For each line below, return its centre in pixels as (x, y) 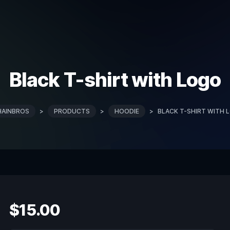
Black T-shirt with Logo (115, 80)
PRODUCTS (72, 111)
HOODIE (127, 111)
